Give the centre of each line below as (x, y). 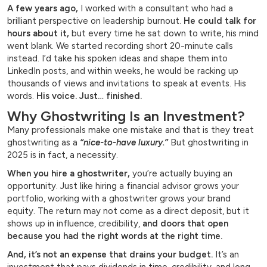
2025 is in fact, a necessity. (63, 155)
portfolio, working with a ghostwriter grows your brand (119, 199)
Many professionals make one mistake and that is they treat (131, 130)
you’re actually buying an (181, 174)
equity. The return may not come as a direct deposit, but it (128, 211)
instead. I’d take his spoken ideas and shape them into (117, 59)
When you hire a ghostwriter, (69, 174)
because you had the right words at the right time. (115, 236)
